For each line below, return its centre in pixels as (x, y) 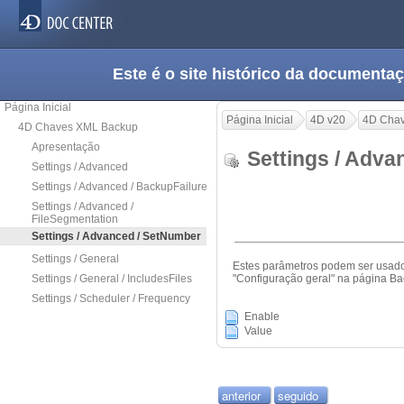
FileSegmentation (75, 219)
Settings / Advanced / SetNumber (116, 236)
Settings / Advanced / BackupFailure (119, 187)
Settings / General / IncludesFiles (112, 279)
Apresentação (66, 147)
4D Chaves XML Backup (78, 127)
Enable (262, 317)
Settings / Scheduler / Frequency (111, 298)
